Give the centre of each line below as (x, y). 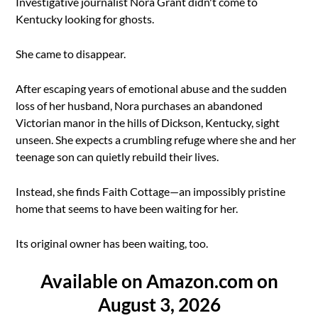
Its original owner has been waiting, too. (112, 243)
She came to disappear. (71, 54)
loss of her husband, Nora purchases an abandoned (139, 106)
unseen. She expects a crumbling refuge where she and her (156, 140)
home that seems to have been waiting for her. (127, 209)
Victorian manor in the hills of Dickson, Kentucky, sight (148, 123)
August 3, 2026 (159, 305)
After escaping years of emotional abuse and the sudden (152, 89)
